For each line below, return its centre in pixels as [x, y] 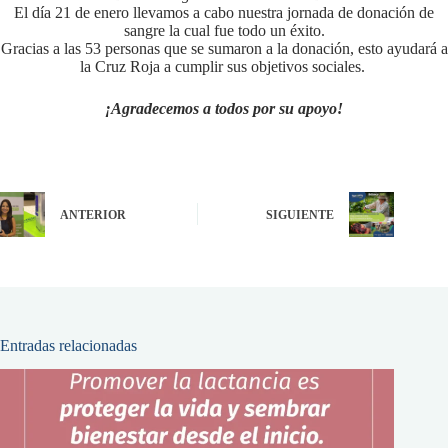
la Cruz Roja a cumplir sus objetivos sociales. [222, 66]
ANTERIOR [93, 215]
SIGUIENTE [300, 215]
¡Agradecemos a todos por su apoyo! [224, 108]
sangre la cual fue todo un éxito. [224, 30]
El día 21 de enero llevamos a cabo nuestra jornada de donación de [224, 12]
